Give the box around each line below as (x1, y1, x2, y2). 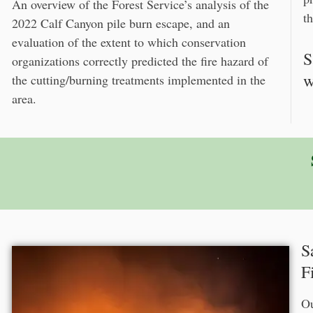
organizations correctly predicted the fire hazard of (12, 52, 268, 69)
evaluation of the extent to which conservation (12, 33, 246, 50)
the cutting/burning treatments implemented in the (12, 71, 265, 88)
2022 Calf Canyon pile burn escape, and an (12, 14, 230, 31)
